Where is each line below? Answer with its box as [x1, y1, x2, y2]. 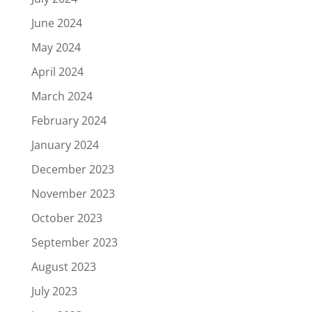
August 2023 [31, 258, 96, 274]
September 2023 [31, 234, 118, 250]
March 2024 [31, 88, 93, 104]
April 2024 [31, 63, 84, 79]
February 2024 [31, 112, 107, 128]
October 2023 [31, 210, 102, 226]
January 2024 [31, 136, 99, 153]
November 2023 [31, 185, 115, 201]
